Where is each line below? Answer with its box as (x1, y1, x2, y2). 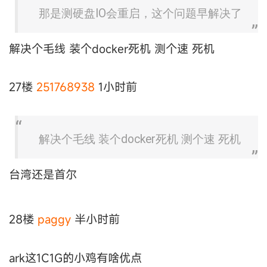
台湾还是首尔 (9, 166, 77, 182)
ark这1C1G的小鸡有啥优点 (9, 250, 142, 265)
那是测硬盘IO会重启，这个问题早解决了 (39, 7, 242, 21)
